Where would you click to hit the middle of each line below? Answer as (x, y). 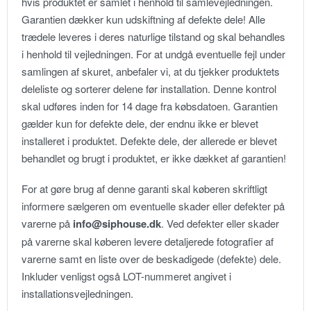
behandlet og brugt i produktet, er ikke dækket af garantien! (154, 158)
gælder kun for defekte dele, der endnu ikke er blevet (140, 124)
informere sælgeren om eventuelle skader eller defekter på (153, 205)
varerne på (47, 223)
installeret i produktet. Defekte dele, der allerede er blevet (149, 141)
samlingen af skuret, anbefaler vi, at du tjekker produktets (151, 72)
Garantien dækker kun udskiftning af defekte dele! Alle (143, 19)
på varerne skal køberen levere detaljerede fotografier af (148, 241)
